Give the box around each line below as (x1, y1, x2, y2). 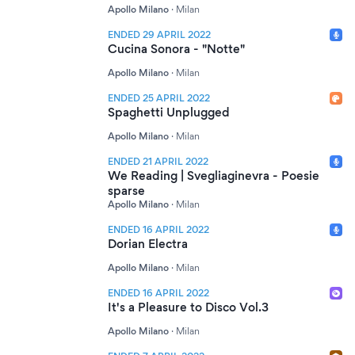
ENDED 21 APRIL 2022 (108, 155, 208, 167)
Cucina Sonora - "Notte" (108, 41, 245, 56)
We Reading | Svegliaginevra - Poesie (108, 168, 319, 183)
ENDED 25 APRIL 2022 (108, 92, 210, 104)
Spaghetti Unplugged (108, 105, 230, 120)
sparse (108, 183, 145, 198)
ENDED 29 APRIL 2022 (108, 29, 211, 40)
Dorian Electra (108, 236, 188, 251)
